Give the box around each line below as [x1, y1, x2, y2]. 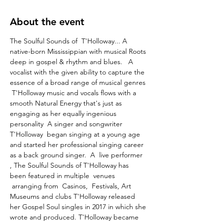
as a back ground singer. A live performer [10, 150, 145, 159]
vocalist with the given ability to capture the [10, 68, 147, 76]
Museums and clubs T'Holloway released [10, 192, 137, 201]
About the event [10, 16, 84, 28]
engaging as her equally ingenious [10, 109, 118, 118]
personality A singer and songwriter [10, 119, 124, 128]
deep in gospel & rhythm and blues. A [10, 57, 135, 66]
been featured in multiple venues [10, 171, 117, 180]
